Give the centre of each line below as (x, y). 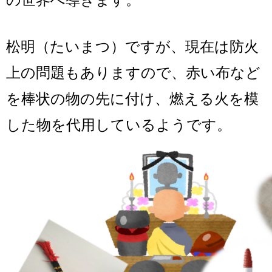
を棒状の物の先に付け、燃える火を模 (132, 99)
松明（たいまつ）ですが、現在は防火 (132, 46)
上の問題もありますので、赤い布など (133, 73)
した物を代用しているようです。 (119, 125)
